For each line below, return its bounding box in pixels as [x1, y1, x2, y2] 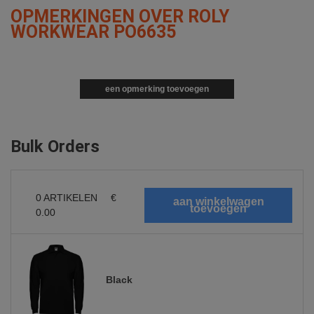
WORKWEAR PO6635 [11, 22, 176, 43]
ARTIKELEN [41, 192, 100, 204]
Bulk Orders [11, 137, 100, 157]
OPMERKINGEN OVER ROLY [11, 6, 229, 27]
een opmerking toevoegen [105, 84, 209, 95]
